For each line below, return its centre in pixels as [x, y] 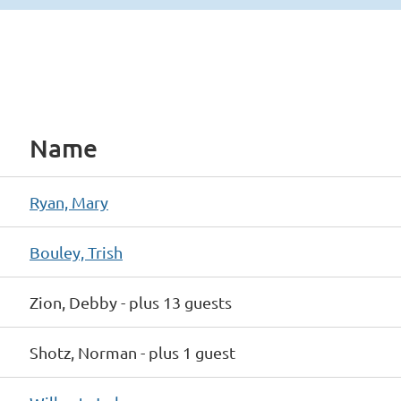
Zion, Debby [73, 302]
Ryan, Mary [69, 202]
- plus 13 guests [176, 302]
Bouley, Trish [76, 252]
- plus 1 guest [188, 352]
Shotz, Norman [83, 352]
